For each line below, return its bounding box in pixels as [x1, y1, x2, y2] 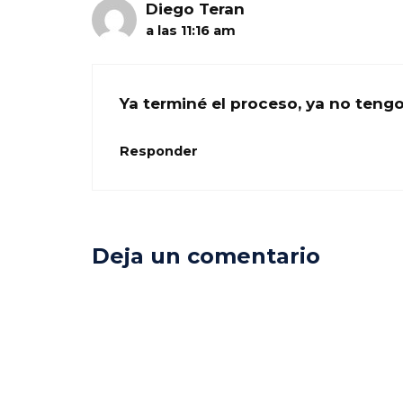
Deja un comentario [92, 242, 320, 269]
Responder [120, 143, 198, 160]
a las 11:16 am [146, 22, 236, 40]
